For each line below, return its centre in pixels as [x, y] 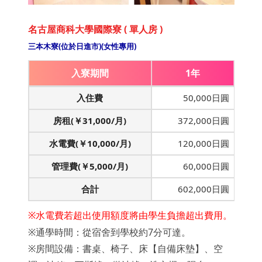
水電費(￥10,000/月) [90, 143]
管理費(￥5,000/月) [90, 166]
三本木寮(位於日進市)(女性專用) [82, 46]
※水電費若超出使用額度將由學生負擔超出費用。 [130, 215]
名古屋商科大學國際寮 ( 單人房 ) [95, 29]
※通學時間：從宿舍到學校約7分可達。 [109, 232]
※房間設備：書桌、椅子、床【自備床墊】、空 [125, 248]
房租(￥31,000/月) [90, 120]
